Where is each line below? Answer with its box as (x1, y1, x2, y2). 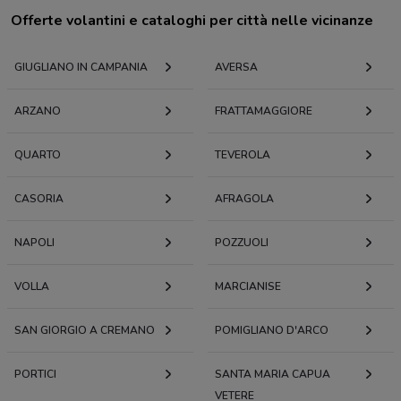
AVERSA (215, 60, 258, 75)
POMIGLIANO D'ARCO (215, 323, 328, 338)
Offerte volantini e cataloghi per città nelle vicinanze (11, 11, 373, 31)
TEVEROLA (215, 148, 270, 163)
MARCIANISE (215, 279, 281, 294)
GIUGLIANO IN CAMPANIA (14, 60, 148, 75)
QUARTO (14, 148, 61, 163)
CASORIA (14, 192, 64, 207)
